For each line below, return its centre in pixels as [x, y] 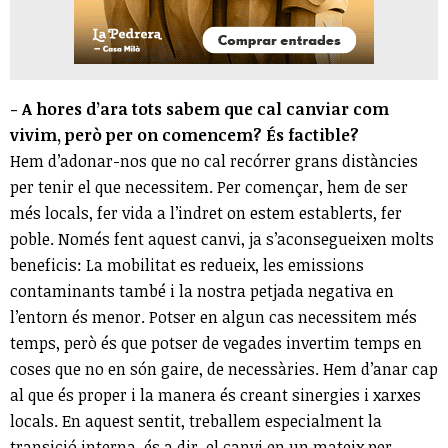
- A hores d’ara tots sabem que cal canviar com [199, 109]
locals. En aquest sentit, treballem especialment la [196, 421]
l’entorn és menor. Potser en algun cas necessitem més [213, 317]
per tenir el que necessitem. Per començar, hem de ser [209, 187]
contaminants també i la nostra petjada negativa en [202, 291]
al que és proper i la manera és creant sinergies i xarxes [215, 395]
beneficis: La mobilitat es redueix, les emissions [187, 265]
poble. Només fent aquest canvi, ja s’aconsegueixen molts [222, 239]
